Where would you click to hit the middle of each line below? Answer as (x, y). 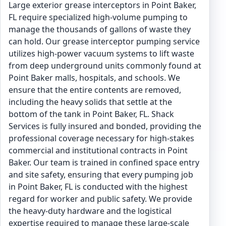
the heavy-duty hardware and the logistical (90, 211)
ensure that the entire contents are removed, (95, 90)
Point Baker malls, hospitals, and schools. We (94, 78)
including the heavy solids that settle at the (90, 102)
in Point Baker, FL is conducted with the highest (98, 187)
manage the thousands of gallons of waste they (100, 29)
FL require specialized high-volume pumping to (98, 17)
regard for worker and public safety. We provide (100, 199)
